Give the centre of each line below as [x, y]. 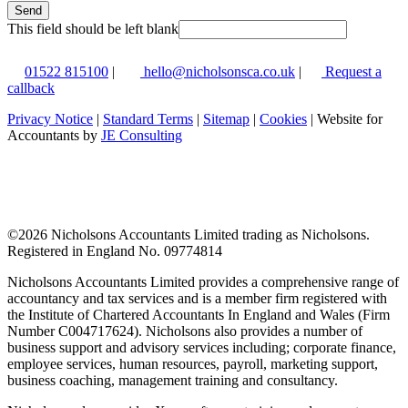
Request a [352, 71]
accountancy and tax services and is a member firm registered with [197, 298]
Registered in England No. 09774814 [115, 250]
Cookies [283, 118]
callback [31, 87]
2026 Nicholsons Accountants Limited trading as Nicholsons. [194, 234]
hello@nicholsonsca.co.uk [218, 71]
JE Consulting [142, 135]
